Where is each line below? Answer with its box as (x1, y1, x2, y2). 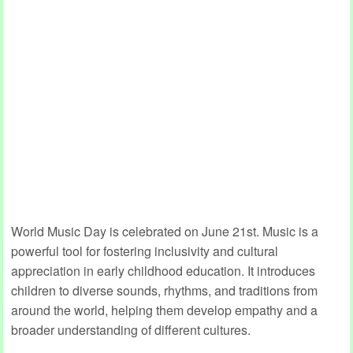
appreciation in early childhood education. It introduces (11, 261, 315, 280)
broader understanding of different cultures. (11, 320, 251, 339)
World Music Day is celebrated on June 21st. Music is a (11, 221, 318, 240)
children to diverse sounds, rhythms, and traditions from (11, 281, 318, 299)
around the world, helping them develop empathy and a (11, 300, 318, 319)
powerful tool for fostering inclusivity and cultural (11, 241, 278, 260)
